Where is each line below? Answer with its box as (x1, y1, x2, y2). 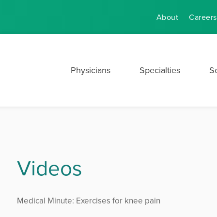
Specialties (139, 64, 180, 76)
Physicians (71, 64, 110, 76)
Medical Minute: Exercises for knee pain (17, 195, 161, 206)
